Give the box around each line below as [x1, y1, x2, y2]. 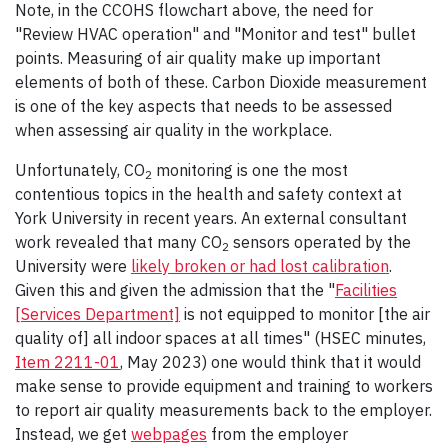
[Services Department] [15, 304, 180, 325]
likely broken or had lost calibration [131, 256, 389, 277]
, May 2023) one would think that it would [120, 352, 421, 373]
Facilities [335, 280, 397, 301]
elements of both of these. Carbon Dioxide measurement [15, 72, 427, 93]
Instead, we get [15, 424, 131, 445]
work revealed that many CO [15, 232, 222, 253]
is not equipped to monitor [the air [180, 304, 430, 325]
